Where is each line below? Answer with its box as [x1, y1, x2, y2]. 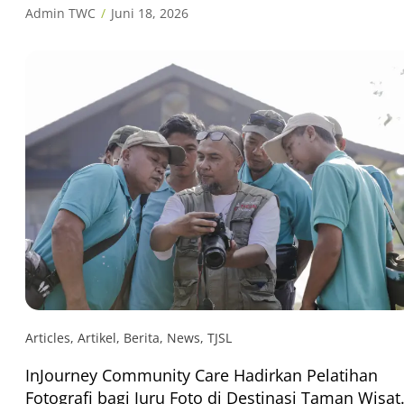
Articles [25, 328, 70, 346]
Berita [124, 328, 160, 346]
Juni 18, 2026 [111, 4, 188, 22]
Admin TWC [25, 4, 96, 22]
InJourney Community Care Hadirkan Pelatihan [25, 363, 378, 386]
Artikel [78, 328, 116, 346]
